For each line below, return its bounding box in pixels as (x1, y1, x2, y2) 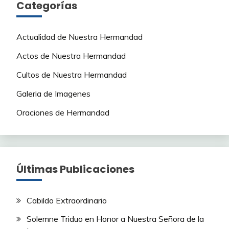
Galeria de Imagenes (16, 88, 90, 99)
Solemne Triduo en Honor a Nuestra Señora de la (27, 214, 204, 224)
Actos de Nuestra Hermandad (16, 51, 126, 61)
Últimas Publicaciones (16, 162, 134, 176)
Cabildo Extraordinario (27, 195, 107, 205)
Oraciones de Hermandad (16, 107, 109, 118)
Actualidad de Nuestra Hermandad (16, 32, 143, 42)
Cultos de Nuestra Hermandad (16, 70, 127, 80)
